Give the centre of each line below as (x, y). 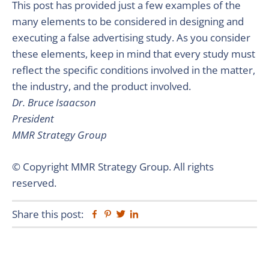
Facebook (122, 214)
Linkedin (159, 214)
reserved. (34, 183)
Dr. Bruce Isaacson (54, 102)
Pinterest (134, 214)
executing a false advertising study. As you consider (131, 38)
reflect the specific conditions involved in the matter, (134, 70)
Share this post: (48, 214)
